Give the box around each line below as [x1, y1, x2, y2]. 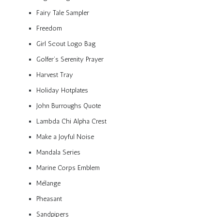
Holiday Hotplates [36, 86, 88, 94]
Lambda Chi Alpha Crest [36, 117, 107, 125]
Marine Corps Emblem [36, 163, 100, 172]
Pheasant [36, 194, 62, 203]
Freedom [36, 24, 62, 32]
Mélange [36, 179, 61, 187]
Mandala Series [36, 148, 80, 156]
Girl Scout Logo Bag [36, 39, 96, 48]
